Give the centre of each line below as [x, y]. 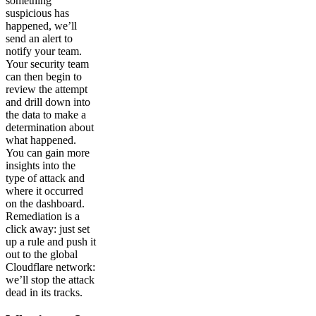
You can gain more [48, 153]
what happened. [41, 140]
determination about [50, 128]
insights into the [41, 166]
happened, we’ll [41, 26]
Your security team [47, 64]
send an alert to [39, 39]
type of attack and [45, 178]
